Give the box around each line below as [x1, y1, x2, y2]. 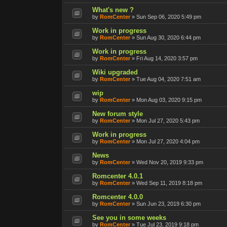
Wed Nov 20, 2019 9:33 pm [136, 159, 203, 165]
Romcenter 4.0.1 [92, 172, 143, 180]
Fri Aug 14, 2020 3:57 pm [136, 55, 198, 61]
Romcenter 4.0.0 [92, 193, 143, 201]
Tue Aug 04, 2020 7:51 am [136, 75, 201, 82]
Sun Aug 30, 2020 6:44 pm [136, 34, 201, 41]
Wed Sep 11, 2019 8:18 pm [136, 179, 202, 186]
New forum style [92, 109, 143, 118]
